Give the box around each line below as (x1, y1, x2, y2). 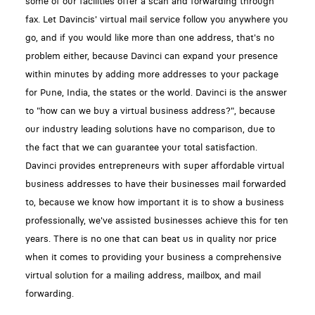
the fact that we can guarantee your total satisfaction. (25, 141, 257, 153)
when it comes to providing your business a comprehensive (25, 251, 281, 262)
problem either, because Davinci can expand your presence (25, 50, 278, 61)
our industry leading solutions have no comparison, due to (25, 123, 275, 134)
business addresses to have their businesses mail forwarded (25, 178, 286, 189)
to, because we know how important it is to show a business (25, 196, 284, 207)
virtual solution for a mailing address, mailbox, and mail (25, 269, 261, 281)
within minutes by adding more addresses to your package (25, 68, 278, 79)
